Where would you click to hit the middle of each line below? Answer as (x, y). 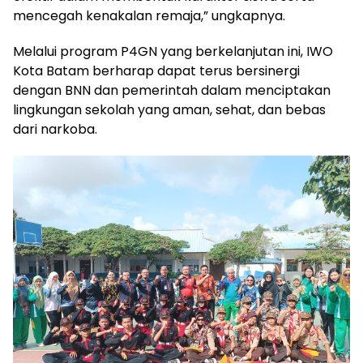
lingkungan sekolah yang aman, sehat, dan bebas (169, 109)
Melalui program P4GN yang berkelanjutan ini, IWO (173, 51)
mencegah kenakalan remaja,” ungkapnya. (149, 15)
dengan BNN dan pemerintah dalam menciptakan (172, 90)
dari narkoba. (55, 129)
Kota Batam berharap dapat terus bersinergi (156, 70)
